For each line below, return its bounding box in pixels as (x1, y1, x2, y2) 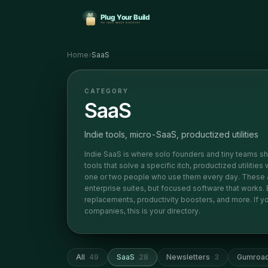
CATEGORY (84, 87, 129, 95)
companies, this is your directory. (84, 206, 200, 215)
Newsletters (166, 252, 210, 261)
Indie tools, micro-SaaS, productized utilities (84, 129, 258, 139)
